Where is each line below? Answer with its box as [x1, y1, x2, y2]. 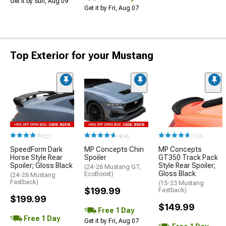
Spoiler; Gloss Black [10, 161, 73, 169]
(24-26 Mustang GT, [84, 163, 141, 171]
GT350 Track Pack [158, 153, 218, 161]
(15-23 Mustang [158, 179, 204, 187]
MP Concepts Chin [84, 145, 144, 153]
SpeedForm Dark [10, 145, 63, 153]
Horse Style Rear [10, 153, 63, 161]
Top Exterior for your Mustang [10, 49, 153, 62]
